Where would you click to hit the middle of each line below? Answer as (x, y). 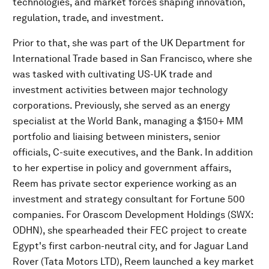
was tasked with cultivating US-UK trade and (113, 74)
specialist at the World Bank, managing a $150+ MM (128, 121)
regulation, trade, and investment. (88, 17)
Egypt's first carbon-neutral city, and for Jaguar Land (131, 246)
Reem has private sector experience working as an (125, 183)
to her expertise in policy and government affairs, (122, 168)
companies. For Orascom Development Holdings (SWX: (133, 214)
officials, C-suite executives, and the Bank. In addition (133, 152)
